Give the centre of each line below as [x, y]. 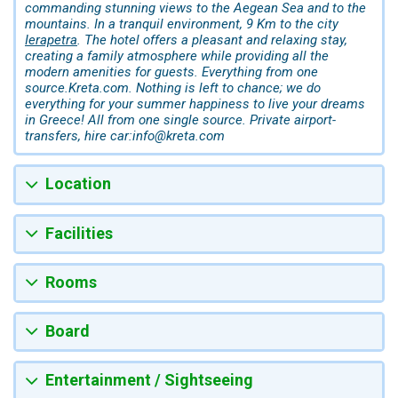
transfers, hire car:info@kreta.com [125, 136]
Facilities [79, 233]
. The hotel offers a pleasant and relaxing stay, [212, 40]
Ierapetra [51, 40]
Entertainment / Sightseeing [149, 380]
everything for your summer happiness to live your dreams [195, 104]
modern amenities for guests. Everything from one [171, 72]
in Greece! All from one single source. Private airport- [180, 120]
